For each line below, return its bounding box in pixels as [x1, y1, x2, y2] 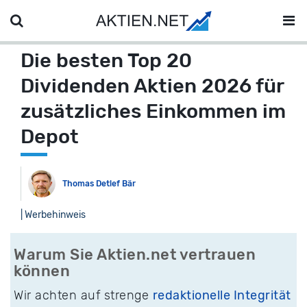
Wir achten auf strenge [14, 288, 153, 303]
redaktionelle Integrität [152, 288, 291, 303]
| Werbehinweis [21, 209, 86, 221]
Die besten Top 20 [21, 49, 192, 72]
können [14, 262, 70, 280]
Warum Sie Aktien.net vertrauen [14, 245, 256, 264]
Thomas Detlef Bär [62, 179, 136, 188]
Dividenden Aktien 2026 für [21, 74, 284, 97]
